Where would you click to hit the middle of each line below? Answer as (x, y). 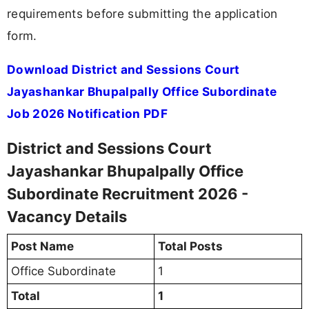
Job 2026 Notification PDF (88, 114)
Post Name (42, 246)
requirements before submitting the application (142, 14)
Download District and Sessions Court (123, 70)
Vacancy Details (67, 216)
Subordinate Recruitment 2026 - (128, 193)
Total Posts (190, 246)
